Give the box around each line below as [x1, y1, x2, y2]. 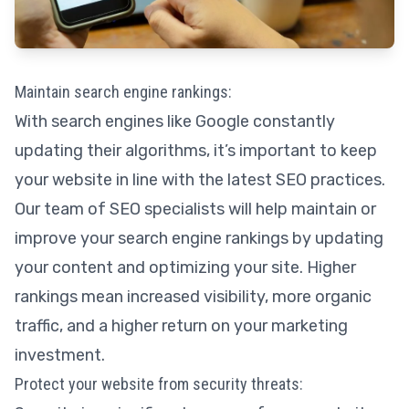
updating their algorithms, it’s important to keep [15, 140, 377, 161]
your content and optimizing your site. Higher [15, 257, 356, 278]
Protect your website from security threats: [15, 373, 303, 393]
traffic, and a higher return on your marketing [15, 315, 348, 336]
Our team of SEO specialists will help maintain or [15, 198, 376, 219]
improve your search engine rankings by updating [15, 227, 383, 248]
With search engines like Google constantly [15, 110, 335, 131]
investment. [15, 344, 105, 365]
